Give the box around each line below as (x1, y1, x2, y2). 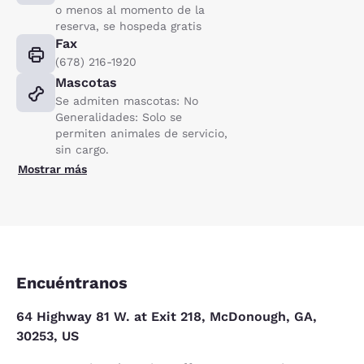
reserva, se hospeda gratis (55, 19, 201, 32)
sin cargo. (55, 142, 109, 156)
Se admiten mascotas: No (55, 93, 198, 107)
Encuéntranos (16, 272, 128, 292)
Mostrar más (18, 162, 87, 175)
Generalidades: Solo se (55, 110, 182, 123)
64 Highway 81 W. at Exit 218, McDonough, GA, (16, 308, 317, 324)
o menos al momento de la (55, 2, 205, 16)
